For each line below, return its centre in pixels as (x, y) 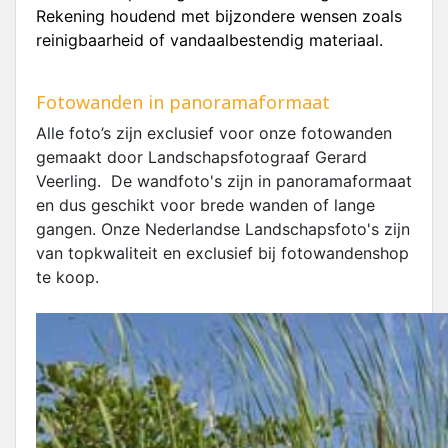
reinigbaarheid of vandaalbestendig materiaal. (209, 40)
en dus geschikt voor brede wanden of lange (205, 205)
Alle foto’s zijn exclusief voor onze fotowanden (214, 133)
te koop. (67, 277)
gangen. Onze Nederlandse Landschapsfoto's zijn (223, 229)
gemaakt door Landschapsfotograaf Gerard (201, 157)
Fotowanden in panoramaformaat (183, 102)
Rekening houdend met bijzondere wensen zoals (219, 16)
